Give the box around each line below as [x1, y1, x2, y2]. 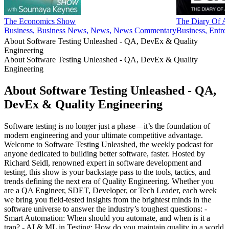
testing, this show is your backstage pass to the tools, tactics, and [4, 167, 211, 176]
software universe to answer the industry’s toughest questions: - [4, 204, 207, 213]
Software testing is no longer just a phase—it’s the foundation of [4, 121, 210, 130]
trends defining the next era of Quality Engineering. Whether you [4, 176, 214, 186]
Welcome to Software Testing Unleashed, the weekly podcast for [4, 140, 213, 149]
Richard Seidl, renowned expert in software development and [4, 158, 201, 167]
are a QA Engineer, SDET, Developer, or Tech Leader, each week [4, 186, 217, 195]
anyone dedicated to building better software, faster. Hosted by [4, 149, 205, 158]
